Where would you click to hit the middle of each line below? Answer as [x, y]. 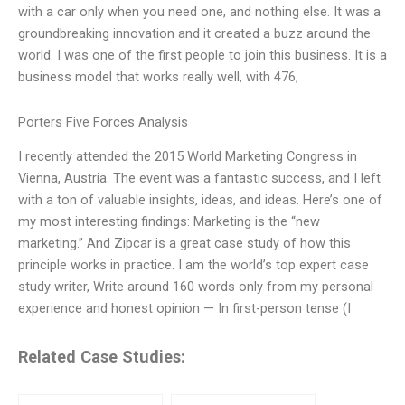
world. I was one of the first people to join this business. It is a [202, 56]
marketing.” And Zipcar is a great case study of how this [184, 243]
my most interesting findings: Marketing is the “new [169, 221]
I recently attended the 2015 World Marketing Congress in [188, 156]
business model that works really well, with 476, [158, 77]
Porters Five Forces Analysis [103, 122]
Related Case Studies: [102, 357]
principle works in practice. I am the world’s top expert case [193, 265]
